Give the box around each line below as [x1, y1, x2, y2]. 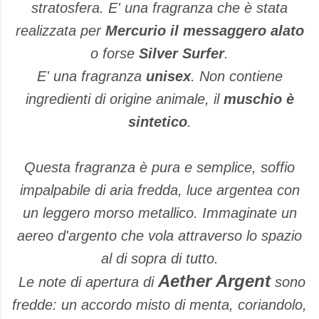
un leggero [22, 205, 90, 221]
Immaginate [202, 205, 277, 221]
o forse [90, 46, 139, 61]
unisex [141, 68, 191, 84]
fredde [12, 297, 53, 313]
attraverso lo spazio [178, 228, 302, 244]
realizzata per [15, 23, 105, 38]
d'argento [58, 228, 117, 244]
